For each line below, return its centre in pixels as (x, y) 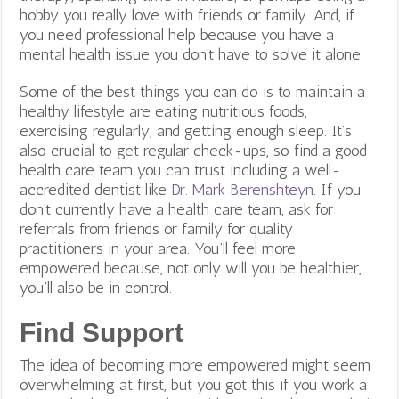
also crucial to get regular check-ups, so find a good (194, 150)
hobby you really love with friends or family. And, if (187, 15)
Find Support (102, 332)
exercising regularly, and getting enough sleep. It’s (186, 130)
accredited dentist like (96, 189)
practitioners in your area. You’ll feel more (158, 248)
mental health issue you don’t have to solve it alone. (192, 54)
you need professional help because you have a (177, 34)
